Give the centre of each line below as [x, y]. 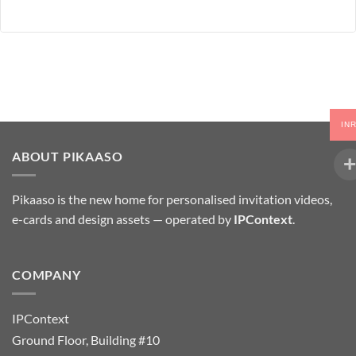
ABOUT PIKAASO [68, 156]
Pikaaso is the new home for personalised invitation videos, [172, 199]
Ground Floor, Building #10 [86, 340]
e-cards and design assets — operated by [123, 219]
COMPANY [46, 274]
